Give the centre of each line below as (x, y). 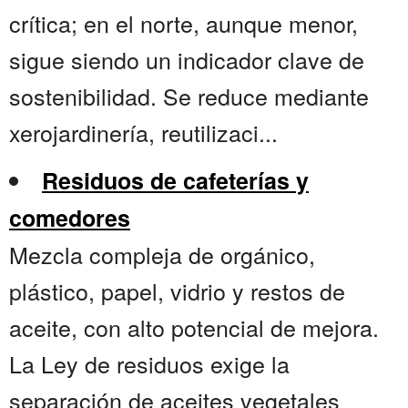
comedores (70, 218)
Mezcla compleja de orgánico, (162, 255)
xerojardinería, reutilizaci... (143, 133)
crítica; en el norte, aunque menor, (184, 23)
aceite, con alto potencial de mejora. (194, 327)
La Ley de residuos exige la (149, 364)
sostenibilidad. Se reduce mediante (189, 96)
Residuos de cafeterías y (175, 181)
